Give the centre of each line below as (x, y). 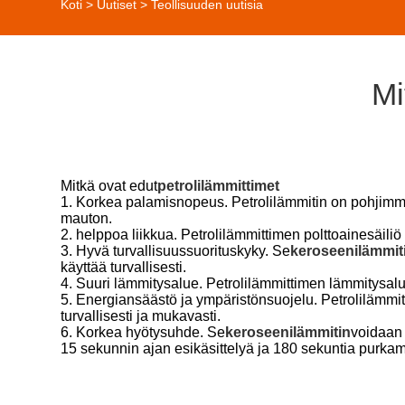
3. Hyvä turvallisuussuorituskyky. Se (176, 250)
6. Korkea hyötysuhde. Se (143, 332)
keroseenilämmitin (288, 332)
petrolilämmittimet (219, 185)
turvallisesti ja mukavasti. (141, 316)
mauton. (87, 218)
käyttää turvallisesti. (124, 267)
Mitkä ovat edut (109, 185)
